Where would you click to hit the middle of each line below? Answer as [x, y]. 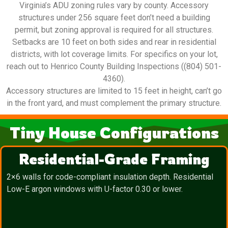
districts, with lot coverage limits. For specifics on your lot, [114, 54]
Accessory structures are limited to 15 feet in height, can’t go [114, 91]
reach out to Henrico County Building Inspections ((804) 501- [114, 67]
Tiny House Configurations [114, 133]
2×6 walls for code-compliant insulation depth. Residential [110, 177]
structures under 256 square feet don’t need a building [114, 18]
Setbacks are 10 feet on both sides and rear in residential [114, 42]
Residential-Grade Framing [114, 159]
